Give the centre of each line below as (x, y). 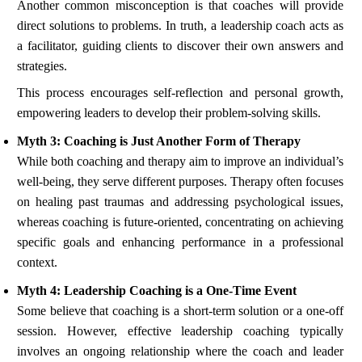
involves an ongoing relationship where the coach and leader (180, 351)
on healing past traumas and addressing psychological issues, (180, 202)
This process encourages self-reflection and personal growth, (180, 93)
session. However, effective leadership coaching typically (180, 331)
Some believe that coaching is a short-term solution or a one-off (180, 311)
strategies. (42, 66)
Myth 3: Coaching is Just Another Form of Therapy (159, 141)
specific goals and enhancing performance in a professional (180, 242)
